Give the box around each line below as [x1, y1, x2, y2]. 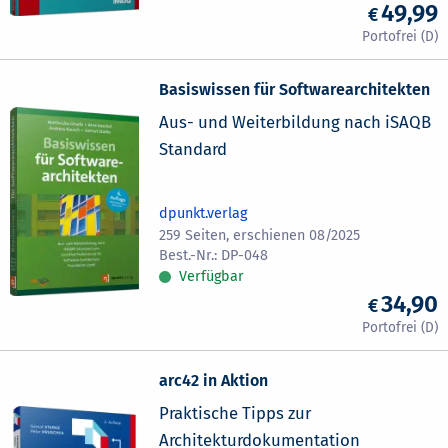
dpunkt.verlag [159, 204, 248, 222]
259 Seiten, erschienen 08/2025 [159, 226, 361, 244]
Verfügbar [179, 267, 245, 285]
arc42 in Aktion [159, 371, 269, 391]
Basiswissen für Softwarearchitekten [159, 79, 431, 99]
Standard [159, 138, 228, 159]
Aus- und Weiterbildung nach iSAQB [159, 111, 432, 132]
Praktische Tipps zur [159, 403, 312, 424]
